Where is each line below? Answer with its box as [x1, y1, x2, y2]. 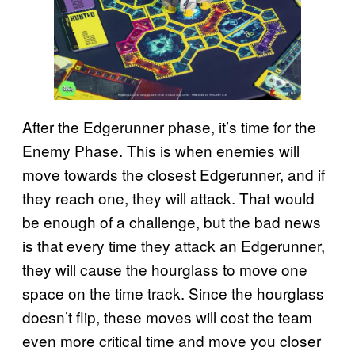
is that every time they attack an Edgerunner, [22, 234, 325, 256]
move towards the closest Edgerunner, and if [22, 162, 325, 185]
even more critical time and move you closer [22, 329, 321, 351]
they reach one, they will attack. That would [22, 186, 315, 208]
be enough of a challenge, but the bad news [22, 210, 321, 232]
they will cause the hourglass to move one [22, 258, 307, 280]
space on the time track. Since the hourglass [22, 281, 324, 303]
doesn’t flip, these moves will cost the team [22, 305, 312, 327]
